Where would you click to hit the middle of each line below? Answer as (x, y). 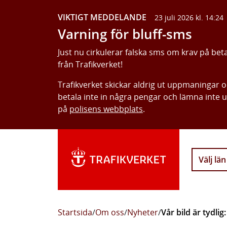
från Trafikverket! (90, 64)
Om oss (110, 212)
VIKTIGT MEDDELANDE (102, 17)
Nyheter (143, 212)
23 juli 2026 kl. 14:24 (189, 17)
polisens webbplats (106, 109)
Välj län (212, 160)
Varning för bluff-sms (125, 34)
